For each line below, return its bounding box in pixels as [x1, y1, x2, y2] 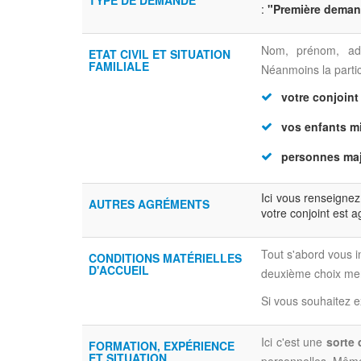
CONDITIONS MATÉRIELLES [89, 250, 242, 266]
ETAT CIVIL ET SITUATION [89, 46, 230, 62]
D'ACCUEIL [89, 262, 149, 278]
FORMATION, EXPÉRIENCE [89, 338, 234, 354]
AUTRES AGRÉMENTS [89, 196, 210, 212]
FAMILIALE [89, 58, 149, 74]
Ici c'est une [261, 334, 326, 350]
